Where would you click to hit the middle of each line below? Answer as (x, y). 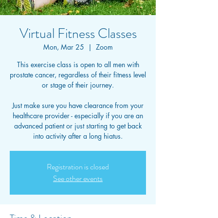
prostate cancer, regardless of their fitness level (78, 75)
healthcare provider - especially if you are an (78, 116)
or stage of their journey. (78, 85)
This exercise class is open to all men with (78, 64)
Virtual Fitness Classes (78, 34)
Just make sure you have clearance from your (78, 105)
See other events (78, 178)
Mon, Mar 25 (64, 47)
